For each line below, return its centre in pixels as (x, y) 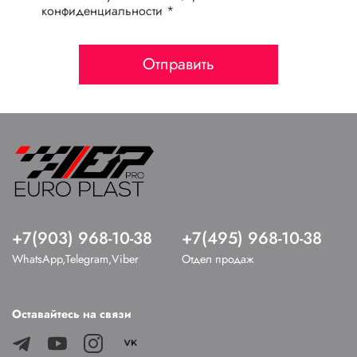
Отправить (178, 64)
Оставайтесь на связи (72, 314)
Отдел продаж (218, 259)
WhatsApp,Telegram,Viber (75, 259)
